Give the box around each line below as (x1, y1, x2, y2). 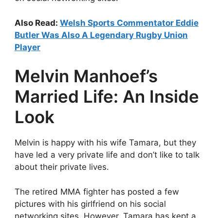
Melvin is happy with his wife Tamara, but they (15, 138, 196, 147)
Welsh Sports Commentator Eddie (60, 18, 199, 28)
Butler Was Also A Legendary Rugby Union (15, 30, 188, 40)
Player (15, 42, 40, 52)
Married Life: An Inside (15, 86, 199, 107)
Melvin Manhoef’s (15, 66, 158, 86)
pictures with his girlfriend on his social (15, 199, 166, 209)
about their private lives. (15, 162, 109, 172)
